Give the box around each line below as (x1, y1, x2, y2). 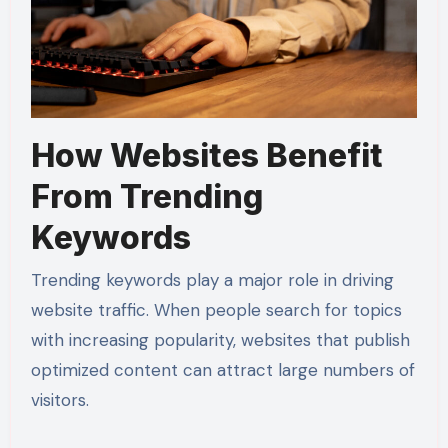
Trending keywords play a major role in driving (30, 268, 394, 291)
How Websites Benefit (30, 136, 383, 176)
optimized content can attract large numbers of (30, 358, 415, 381)
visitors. (30, 388, 89, 411)
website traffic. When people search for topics (30, 298, 402, 321)
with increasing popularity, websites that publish (30, 328, 410, 351)
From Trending (30, 177, 263, 217)
